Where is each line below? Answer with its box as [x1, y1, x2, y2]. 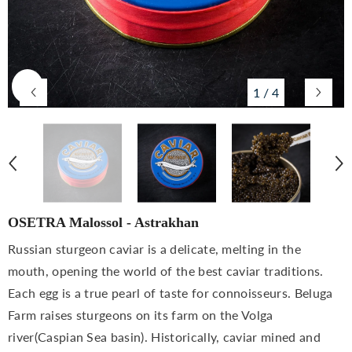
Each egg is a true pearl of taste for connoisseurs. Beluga [8, 285, 333, 300]
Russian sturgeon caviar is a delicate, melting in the [8, 241, 301, 256]
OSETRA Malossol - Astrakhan [8, 214, 199, 230]
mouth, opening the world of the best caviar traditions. [8, 263, 324, 278]
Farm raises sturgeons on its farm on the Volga [8, 307, 273, 322]
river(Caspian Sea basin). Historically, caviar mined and [8, 329, 321, 344]
